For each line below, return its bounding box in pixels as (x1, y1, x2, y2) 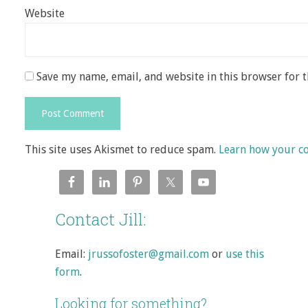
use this (225, 247, 264, 261)
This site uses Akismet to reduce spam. (25, 143, 219, 156)
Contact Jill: (55, 208, 146, 230)
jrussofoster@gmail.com (88, 247, 209, 261)
